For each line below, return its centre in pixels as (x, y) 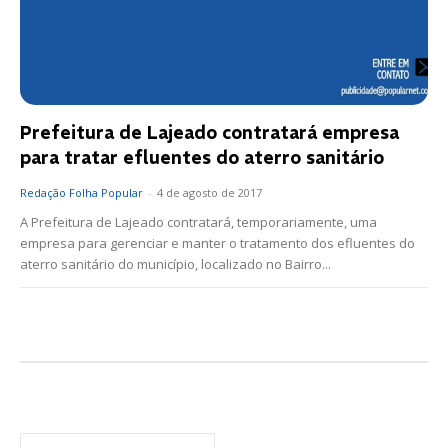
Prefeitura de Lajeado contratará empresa (209, 133)
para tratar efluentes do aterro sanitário (202, 158)
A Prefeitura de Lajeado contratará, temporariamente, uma (198, 222)
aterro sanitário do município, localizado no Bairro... (175, 264)
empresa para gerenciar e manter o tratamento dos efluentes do (217, 243)
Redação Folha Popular (81, 193)
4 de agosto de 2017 (209, 193)
